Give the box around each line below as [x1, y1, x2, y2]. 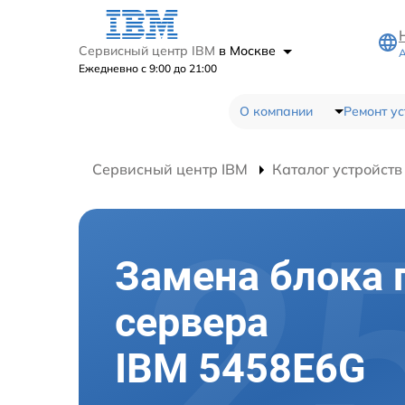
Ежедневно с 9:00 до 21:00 [79, 61, 217, 75]
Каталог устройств [272, 159, 402, 178]
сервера [115, 298, 268, 346]
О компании [239, 102, 313, 119]
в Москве [219, 42, 279, 59]
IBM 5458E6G [115, 344, 366, 392]
